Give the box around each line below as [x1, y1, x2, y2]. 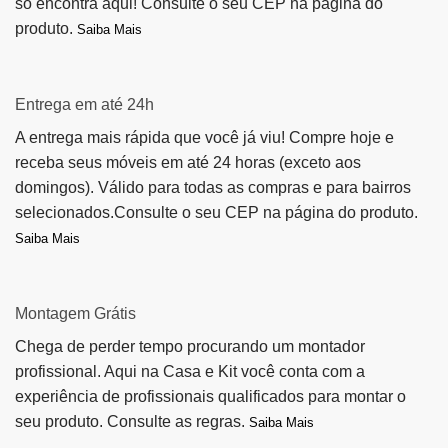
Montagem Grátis [15, 304, 136, 322]
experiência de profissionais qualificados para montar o [15, 387, 406, 405]
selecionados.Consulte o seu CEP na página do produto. [15, 203, 418, 221]
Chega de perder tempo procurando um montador [15, 337, 365, 355]
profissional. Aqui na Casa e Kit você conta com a [15, 362, 365, 380]
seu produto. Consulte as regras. [15, 412, 249, 430]
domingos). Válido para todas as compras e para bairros [15, 178, 411, 196]
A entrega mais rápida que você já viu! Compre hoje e [15, 128, 394, 146]
